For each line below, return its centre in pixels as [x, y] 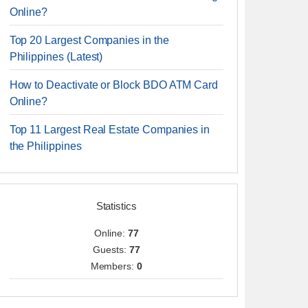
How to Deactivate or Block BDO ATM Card [114, 85]
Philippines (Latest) [56, 57]
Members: [114, 266]
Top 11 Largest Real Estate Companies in [110, 130]
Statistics [116, 206]
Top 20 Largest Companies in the [89, 40]
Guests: [111, 250]
